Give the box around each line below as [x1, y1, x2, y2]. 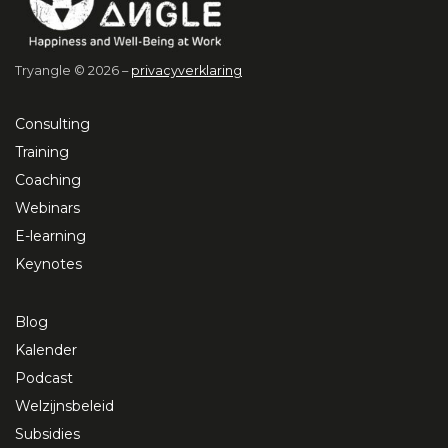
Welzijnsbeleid [15, 397, 114, 416]
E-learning [15, 227, 86, 246]
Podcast [15, 369, 73, 388]
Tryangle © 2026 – [15, 63, 131, 79]
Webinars [15, 199, 80, 218]
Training [15, 143, 69, 162]
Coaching [15, 171, 81, 190]
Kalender [15, 341, 77, 360]
